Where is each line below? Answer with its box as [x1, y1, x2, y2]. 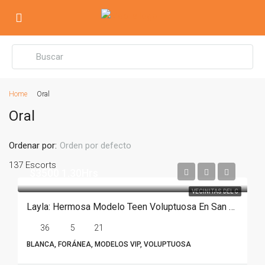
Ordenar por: [9, 140, 57, 151]
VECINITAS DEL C [192, 188, 238, 195]
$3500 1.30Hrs [30, 167, 98, 179]
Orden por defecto [60, 140, 131, 151]
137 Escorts [9, 160, 56, 170]
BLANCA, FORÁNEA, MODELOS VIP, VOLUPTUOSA [27, 240, 191, 248]
